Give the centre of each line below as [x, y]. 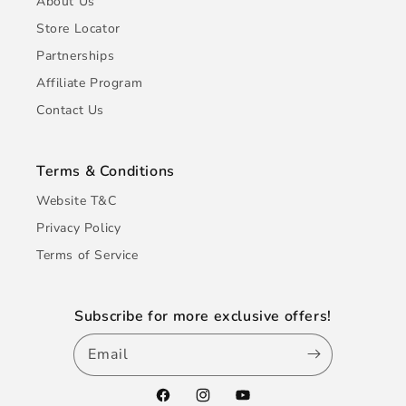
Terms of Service [87, 255]
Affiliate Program [90, 83]
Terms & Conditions [106, 171]
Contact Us [70, 110]
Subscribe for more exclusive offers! [203, 316]
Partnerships [76, 56]
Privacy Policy [79, 228]
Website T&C [77, 201]
